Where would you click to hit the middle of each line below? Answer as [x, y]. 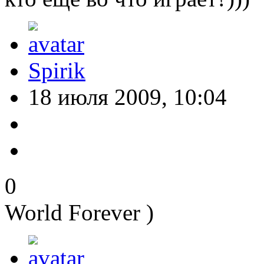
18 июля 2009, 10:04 [128, 97]
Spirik [57, 71]
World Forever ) [79, 213]
